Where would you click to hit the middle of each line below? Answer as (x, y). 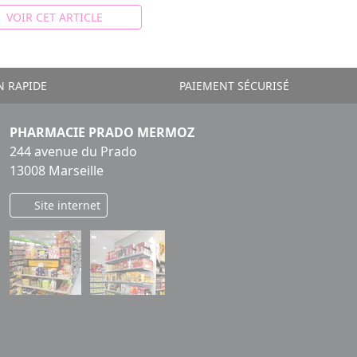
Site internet (65, 205)
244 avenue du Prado (73, 151)
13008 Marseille (57, 170)
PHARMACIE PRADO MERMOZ (102, 132)
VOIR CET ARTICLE (54, 17)
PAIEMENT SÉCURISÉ (233, 85)
